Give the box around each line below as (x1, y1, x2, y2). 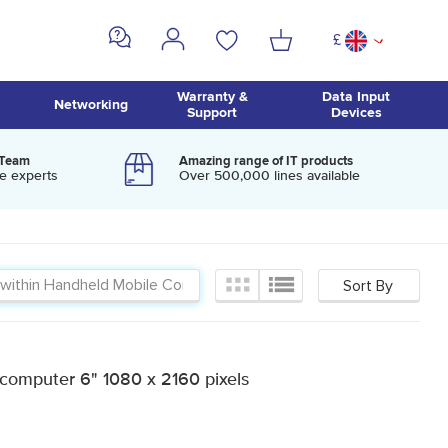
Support (187, 104, 238, 121)
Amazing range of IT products (179, 152, 354, 169)
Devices (330, 104, 382, 121)
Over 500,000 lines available (179, 168, 361, 183)
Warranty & (176, 88, 248, 105)
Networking (53, 96, 128, 113)
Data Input (322, 88, 391, 105)
